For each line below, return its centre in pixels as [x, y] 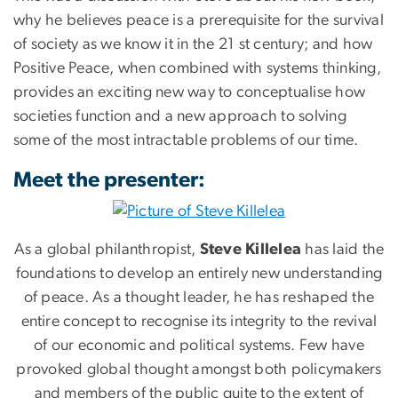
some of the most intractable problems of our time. [186, 140]
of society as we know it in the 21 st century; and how [193, 44]
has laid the [343, 249]
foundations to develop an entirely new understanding [199, 273]
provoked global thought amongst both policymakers [199, 369]
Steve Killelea [251, 249]
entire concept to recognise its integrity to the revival [199, 321]
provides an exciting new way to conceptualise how [190, 92]
